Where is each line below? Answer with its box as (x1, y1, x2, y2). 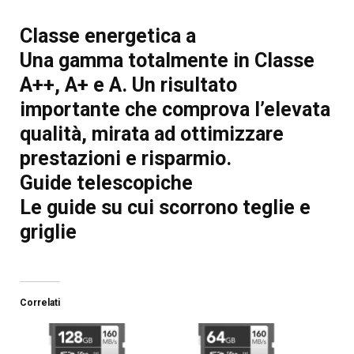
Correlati (19, 297, 60, 309)
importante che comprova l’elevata (19, 98, 330, 122)
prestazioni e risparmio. (19, 147, 232, 171)
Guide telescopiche (19, 171, 193, 195)
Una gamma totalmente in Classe (19, 49, 314, 73)
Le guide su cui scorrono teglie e (19, 196, 311, 220)
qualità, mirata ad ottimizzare (19, 122, 284, 146)
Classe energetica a (19, 24, 196, 48)
